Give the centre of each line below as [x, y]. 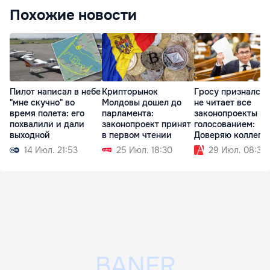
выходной [30, 135]
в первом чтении [137, 135]
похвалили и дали [47, 124]
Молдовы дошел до [142, 102]
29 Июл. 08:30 [238, 150]
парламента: [128, 113]
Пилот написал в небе [55, 91]
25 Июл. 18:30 [144, 150]
